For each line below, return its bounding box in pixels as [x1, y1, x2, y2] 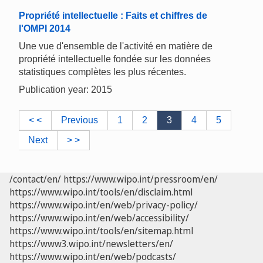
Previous [61, 115, 98, 126]
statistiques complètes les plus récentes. [19, 67, 186, 77]
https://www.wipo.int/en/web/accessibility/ [9, 211, 189, 225]
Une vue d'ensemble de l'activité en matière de [19, 41, 213, 52]
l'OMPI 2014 [19, 23, 70, 34]
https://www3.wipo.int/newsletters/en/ [9, 237, 173, 251]
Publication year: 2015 [19, 85, 112, 95]
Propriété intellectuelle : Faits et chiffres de [19, 11, 207, 21]
